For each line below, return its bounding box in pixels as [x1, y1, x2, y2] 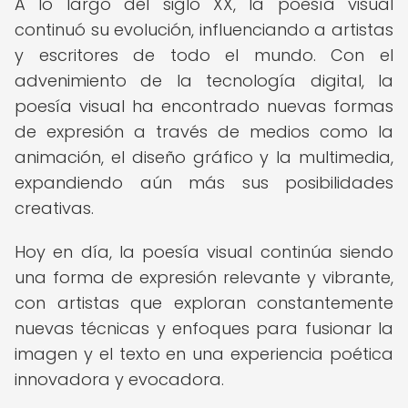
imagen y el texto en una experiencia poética [15, 342, 393, 365]
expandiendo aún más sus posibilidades [15, 171, 393, 194]
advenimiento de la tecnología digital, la [15, 69, 393, 92]
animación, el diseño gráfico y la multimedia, [15, 146, 393, 168]
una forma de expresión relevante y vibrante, [15, 266, 393, 289]
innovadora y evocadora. [15, 368, 224, 391]
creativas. [15, 197, 94, 219]
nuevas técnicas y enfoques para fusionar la [15, 317, 393, 340]
